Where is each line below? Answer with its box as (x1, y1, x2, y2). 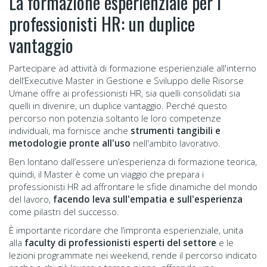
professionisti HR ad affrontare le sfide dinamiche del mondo (9, 181, 257, 193)
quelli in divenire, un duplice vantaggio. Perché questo (9, 100, 227, 112)
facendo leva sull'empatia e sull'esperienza (53, 193, 243, 206)
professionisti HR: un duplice (9, 10, 195, 38)
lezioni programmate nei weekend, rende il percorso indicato (9, 249, 257, 262)
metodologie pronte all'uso (9, 137, 133, 150)
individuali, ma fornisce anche (9, 125, 131, 137)
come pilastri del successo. (9, 206, 119, 218)
